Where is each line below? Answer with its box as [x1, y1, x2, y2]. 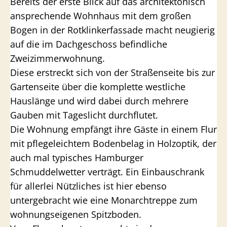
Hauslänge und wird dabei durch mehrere [10, 95, 188, 107]
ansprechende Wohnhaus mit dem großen [10, 10, 191, 22]
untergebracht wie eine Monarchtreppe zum [10, 194, 198, 206]
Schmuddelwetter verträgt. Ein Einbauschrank [10, 166, 204, 178]
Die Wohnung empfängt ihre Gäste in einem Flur [10, 123, 217, 135]
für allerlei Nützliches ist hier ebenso [10, 180, 167, 192]
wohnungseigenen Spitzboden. [10, 208, 141, 220]
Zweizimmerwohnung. [10, 52, 107, 64]
